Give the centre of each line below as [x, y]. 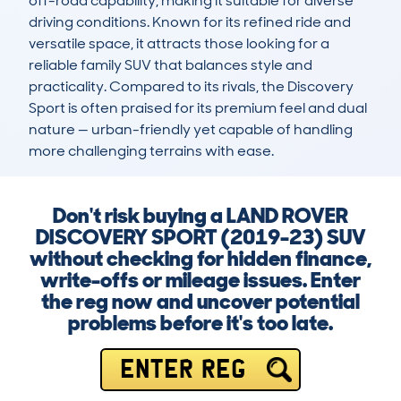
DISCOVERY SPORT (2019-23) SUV [200, 237]
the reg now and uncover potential [200, 302]
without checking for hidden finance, [200, 259]
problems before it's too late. [200, 323]
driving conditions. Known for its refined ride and [190, 22]
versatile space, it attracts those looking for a [179, 44]
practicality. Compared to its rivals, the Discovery [191, 87]
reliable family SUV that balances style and [171, 65]
